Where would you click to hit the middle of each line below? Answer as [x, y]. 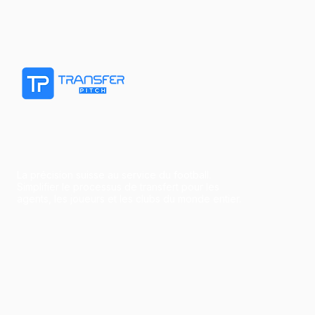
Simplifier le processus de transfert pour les [118, 187]
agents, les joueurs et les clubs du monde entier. [129, 199]
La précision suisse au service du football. [114, 175]
